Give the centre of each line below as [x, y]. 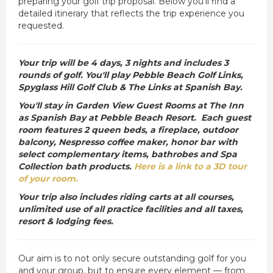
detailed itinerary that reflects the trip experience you [131, 14]
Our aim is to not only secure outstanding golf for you [132, 259]
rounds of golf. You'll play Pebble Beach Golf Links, [131, 75]
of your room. [48, 179]
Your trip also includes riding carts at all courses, [126, 197]
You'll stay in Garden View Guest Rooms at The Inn [131, 106]
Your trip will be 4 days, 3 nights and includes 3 [123, 63]
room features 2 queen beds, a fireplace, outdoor [128, 130]
